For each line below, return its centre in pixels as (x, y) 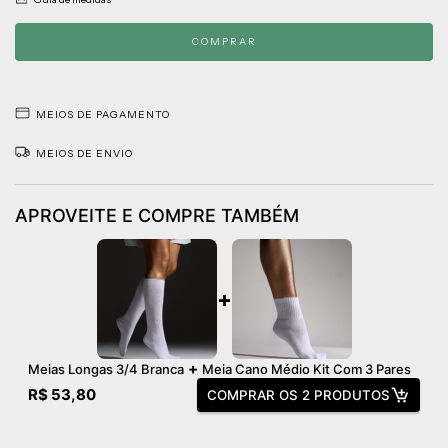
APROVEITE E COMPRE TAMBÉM (157, 215)
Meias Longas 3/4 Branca (106, 368)
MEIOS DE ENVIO (84, 153)
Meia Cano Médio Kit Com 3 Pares (306, 368)
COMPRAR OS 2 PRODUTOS (298, 394)
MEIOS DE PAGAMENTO (103, 114)
